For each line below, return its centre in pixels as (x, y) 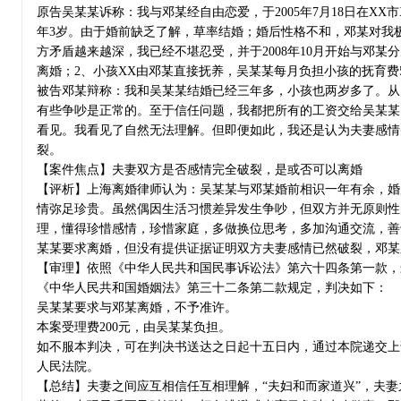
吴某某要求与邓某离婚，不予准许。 (137, 307)
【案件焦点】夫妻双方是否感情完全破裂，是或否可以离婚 (200, 169)
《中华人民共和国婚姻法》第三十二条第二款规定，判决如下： (212, 287)
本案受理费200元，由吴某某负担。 (134, 327)
